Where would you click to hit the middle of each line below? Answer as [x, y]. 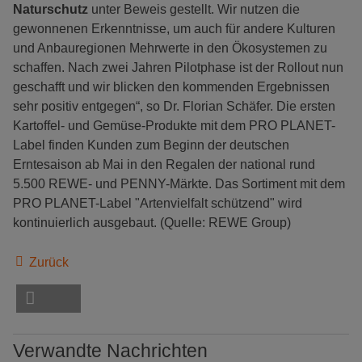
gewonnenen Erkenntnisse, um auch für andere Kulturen [174, 29]
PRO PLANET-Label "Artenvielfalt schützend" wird [158, 204]
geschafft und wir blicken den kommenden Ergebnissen [171, 87]
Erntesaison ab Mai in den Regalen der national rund [164, 165]
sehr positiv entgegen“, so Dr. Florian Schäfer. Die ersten [174, 107]
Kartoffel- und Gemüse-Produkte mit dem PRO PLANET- [174, 126]
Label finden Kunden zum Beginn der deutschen [151, 145]
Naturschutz [51, 10]
